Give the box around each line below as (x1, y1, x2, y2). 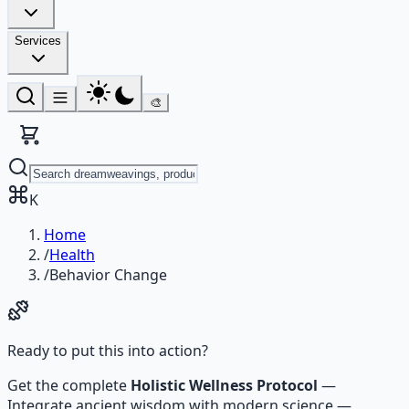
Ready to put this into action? (7, 341, 208, 361)
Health (49, 245, 95, 265)
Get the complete (7, 375, 131, 395)
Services (15, 34, 61, 47)
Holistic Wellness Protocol (131, 375, 318, 395)
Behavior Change (49, 265, 167, 285)
